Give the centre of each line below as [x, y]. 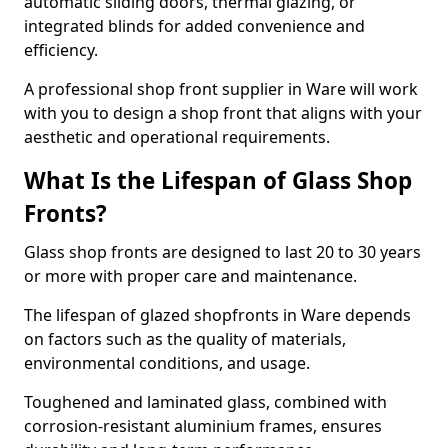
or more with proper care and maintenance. [190, 276]
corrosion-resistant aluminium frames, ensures [203, 426]
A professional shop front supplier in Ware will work [221, 89]
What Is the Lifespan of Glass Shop [218, 180]
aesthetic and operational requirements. [177, 137]
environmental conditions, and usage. [169, 363]
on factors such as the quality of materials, [185, 339]
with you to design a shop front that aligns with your [223, 113]
